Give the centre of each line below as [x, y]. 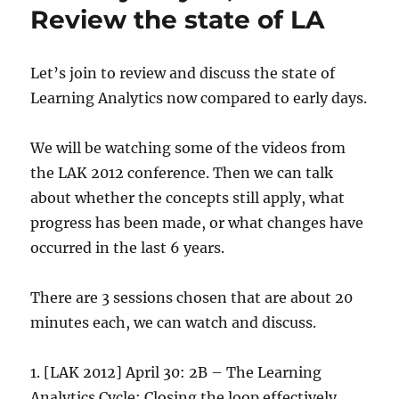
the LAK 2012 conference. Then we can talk [182, 172]
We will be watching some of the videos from [188, 147]
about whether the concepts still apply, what [188, 197]
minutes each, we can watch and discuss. [174, 322]
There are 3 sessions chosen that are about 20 [192, 297]
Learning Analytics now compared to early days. [199, 98]
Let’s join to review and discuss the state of [183, 73]
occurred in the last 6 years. [128, 247]
